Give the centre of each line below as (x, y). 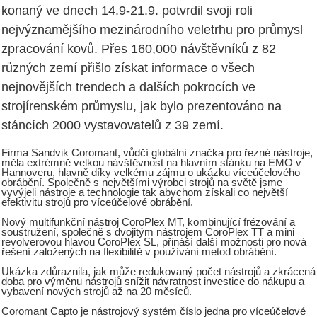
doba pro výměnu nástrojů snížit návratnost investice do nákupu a (153, 282)
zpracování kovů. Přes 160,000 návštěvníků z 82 (139, 49)
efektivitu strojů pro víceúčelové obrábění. (97, 203)
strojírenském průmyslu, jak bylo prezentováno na (142, 106)
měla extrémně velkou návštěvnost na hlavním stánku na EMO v (151, 163)
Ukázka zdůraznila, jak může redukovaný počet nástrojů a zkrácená (158, 272)
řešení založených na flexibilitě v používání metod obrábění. (139, 252)
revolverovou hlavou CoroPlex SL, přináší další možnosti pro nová (154, 242)
